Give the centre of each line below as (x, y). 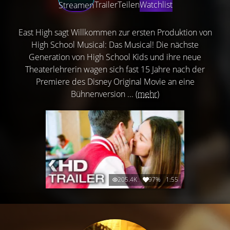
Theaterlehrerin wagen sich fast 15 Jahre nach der (115, 69)
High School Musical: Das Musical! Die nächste (115, 45)
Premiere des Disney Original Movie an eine (115, 82)
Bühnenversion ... (103, 94)
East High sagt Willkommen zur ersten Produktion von (115, 32)
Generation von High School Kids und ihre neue (115, 57)
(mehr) (147, 94)
